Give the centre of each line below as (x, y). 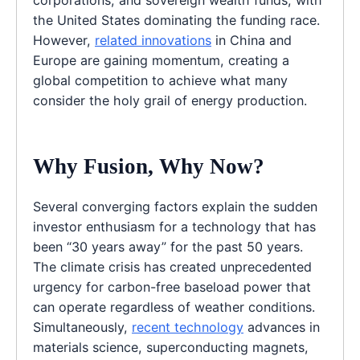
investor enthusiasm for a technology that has (174, 227)
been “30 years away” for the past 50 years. (168, 247)
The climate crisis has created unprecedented (172, 267)
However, (64, 41)
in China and (252, 41)
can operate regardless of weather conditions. (174, 307)
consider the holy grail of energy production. (170, 101)
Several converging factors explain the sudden (175, 207)
